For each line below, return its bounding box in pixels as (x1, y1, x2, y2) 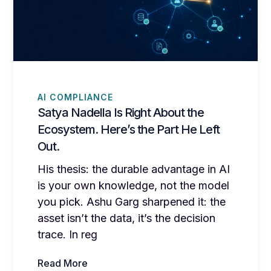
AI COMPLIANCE (38, 91, 114, 102)
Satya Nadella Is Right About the (38, 105, 204, 120)
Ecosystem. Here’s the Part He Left (38, 122, 220, 137)
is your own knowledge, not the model (38, 179, 230, 192)
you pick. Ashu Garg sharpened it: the (38, 195, 226, 209)
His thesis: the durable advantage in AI (38, 163, 230, 176)
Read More (38, 257, 88, 270)
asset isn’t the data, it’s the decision (38, 212, 216, 225)
